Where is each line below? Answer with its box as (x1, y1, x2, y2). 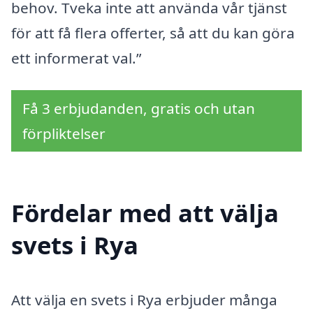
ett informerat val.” (11, 48, 141, 68)
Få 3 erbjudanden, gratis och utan (22, 98, 255, 118)
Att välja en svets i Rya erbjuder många (11, 289, 277, 310)
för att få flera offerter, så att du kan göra (11, 23, 295, 43)
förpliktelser (22, 123, 105, 143)
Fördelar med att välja (11, 196, 279, 229)
